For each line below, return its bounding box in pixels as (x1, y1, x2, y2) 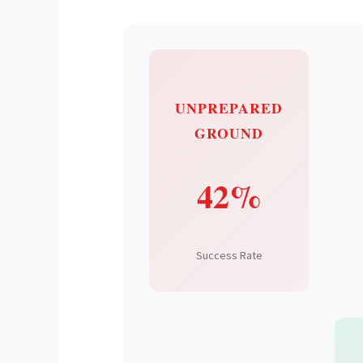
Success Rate (195, 248, 263, 263)
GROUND (194, 122, 263, 144)
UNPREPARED (175, 97, 283, 119)
